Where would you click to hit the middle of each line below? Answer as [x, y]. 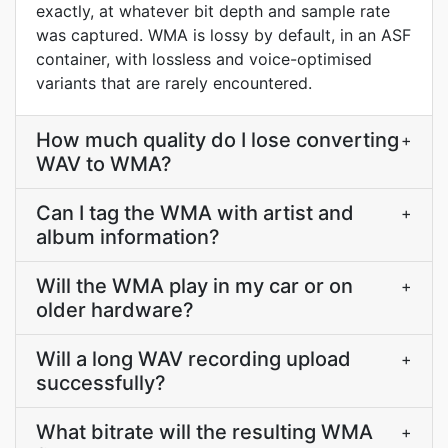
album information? [128, 237]
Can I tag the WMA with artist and [195, 213]
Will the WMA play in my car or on [194, 286]
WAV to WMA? [104, 164]
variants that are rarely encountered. [174, 83]
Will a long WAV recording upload [193, 359]
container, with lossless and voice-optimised [204, 59]
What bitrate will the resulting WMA [204, 432]
